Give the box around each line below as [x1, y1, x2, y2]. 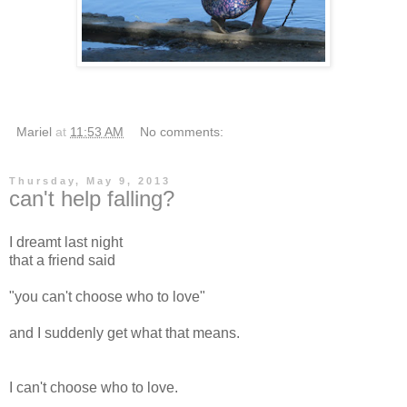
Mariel [16, 124, 52, 139]
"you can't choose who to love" [9, 288, 205, 304]
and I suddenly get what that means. [9, 324, 240, 341]
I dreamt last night [9, 233, 123, 250]
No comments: [140, 124, 224, 139]
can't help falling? [9, 185, 174, 211]
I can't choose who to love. [9, 379, 178, 395]
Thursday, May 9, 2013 [9, 174, 171, 186]
